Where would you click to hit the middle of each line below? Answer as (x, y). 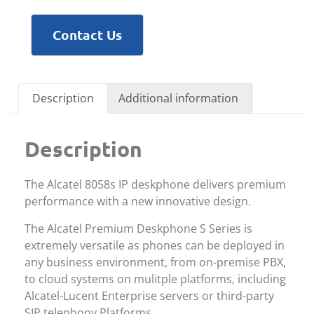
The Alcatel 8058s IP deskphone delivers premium (155, 185)
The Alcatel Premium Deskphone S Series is (138, 228)
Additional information (178, 98)
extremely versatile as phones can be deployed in (155, 245)
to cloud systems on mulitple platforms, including (155, 279)
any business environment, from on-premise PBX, (155, 262)
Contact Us (87, 34)
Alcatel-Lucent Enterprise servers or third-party (149, 295)
